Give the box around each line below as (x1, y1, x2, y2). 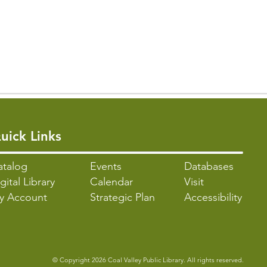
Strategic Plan (90, 191, 155, 204)
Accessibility (184, 191, 242, 204)
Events (90, 160, 122, 173)
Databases (184, 160, 234, 173)
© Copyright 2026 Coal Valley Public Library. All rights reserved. (52, 256, 244, 264)
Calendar (90, 175, 133, 188)
